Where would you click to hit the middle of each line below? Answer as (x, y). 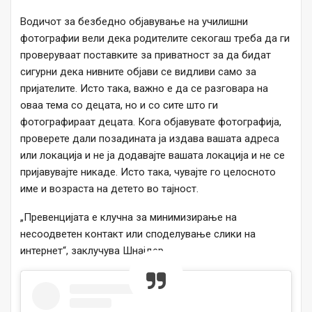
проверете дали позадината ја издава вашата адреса (150, 139)
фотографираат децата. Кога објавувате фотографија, (151, 122)
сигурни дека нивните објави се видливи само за (138, 72)
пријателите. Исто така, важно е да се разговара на (144, 89)
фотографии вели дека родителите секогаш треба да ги (155, 39)
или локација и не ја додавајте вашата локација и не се (153, 156)
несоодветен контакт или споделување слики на (138, 234)
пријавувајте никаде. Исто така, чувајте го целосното (148, 172)
